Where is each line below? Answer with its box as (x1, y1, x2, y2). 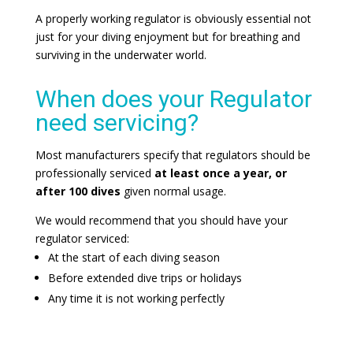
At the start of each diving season (47, 249, 220, 265)
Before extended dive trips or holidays (47, 269, 242, 285)
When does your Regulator (35, 85, 312, 113)
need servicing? (35, 109, 199, 136)
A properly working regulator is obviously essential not (35, 11, 311, 26)
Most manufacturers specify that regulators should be (35, 147, 310, 162)
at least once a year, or (154, 165, 287, 180)
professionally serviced (35, 165, 154, 180)
